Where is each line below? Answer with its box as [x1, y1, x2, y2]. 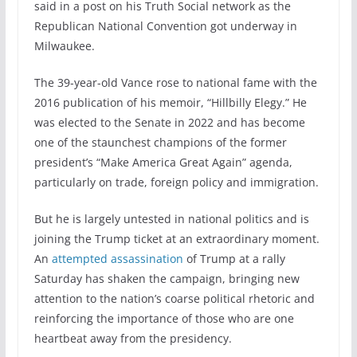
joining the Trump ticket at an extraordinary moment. [33, 230, 320, 246]
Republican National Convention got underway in [33, 18, 297, 33]
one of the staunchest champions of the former [33, 134, 287, 150]
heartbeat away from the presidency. [33, 330, 232, 346]
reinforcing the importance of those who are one [33, 310, 294, 326]
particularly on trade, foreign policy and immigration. [33, 174, 319, 190]
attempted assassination [51, 250, 183, 266]
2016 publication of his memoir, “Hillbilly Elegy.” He [33, 94, 307, 110]
